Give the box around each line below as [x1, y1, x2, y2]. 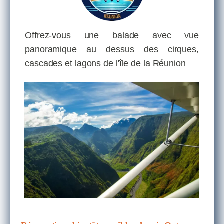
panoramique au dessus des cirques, [25, 44, 199, 54]
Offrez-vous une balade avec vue [25, 30, 199, 40]
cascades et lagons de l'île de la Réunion [25, 58, 186, 68]
